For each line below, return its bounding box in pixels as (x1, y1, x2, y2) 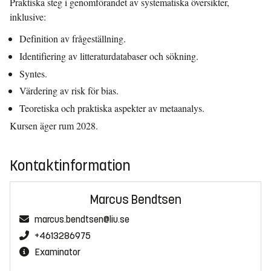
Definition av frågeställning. (19, 32, 126, 45)
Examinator (34, 246, 80, 258)
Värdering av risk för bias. (19, 84, 119, 97)
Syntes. (19, 67, 47, 80)
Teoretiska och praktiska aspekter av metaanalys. (19, 102, 204, 115)
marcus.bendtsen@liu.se (34, 213, 129, 225)
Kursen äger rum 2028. (10, 119, 98, 132)
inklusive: (10, 10, 46, 23)
